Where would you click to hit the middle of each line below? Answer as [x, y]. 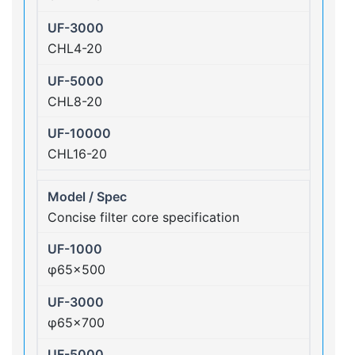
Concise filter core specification [143, 217]
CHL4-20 [75, 48]
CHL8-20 [75, 101]
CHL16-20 [77, 154]
